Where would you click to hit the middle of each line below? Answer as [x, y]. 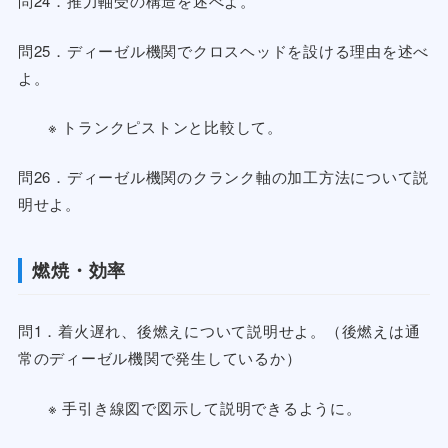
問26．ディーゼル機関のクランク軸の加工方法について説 [223, 176]
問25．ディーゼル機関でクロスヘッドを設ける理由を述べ [223, 50]
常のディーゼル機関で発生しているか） [159, 358]
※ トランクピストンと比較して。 [165, 127]
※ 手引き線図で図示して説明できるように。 [204, 407]
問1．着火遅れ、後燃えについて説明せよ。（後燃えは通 [219, 331]
